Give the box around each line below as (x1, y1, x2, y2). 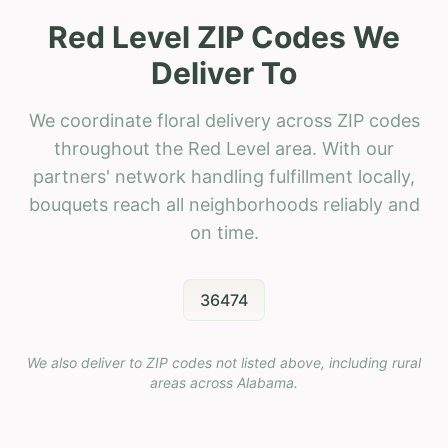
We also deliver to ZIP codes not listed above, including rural (27, 353, 421, 371)
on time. (189, 221, 259, 243)
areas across (150, 373, 237, 391)
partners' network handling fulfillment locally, (33, 165, 415, 187)
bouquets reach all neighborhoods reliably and (28, 193, 420, 215)
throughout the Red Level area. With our (54, 137, 394, 159)
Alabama (237, 373, 294, 391)
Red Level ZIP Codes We (48, 18, 400, 55)
